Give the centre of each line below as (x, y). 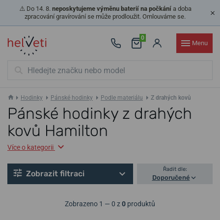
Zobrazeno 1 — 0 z (93, 204)
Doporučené (171, 178)
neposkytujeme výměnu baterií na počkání (111, 9)
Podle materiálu (122, 98)
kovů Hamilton (58, 131)
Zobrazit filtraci (55, 174)
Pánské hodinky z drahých (100, 113)
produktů (140, 204)
